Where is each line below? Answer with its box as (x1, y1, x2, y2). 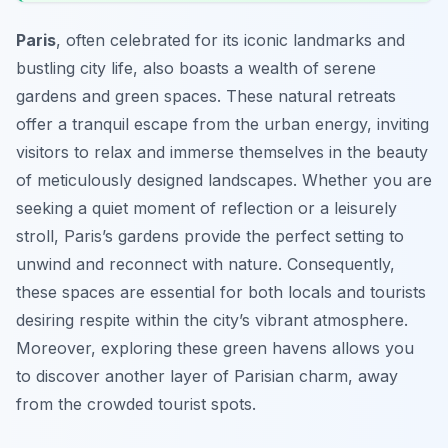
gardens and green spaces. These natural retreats (16, 86, 396, 107)
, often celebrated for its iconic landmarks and (56, 30, 405, 51)
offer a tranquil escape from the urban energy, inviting (16, 114, 429, 135)
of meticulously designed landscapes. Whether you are (16, 170, 432, 191)
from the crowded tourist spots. (16, 394, 256, 415)
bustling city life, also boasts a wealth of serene (16, 58, 376, 79)
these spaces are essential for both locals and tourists (16, 282, 426, 303)
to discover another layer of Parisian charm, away (16, 366, 398, 387)
